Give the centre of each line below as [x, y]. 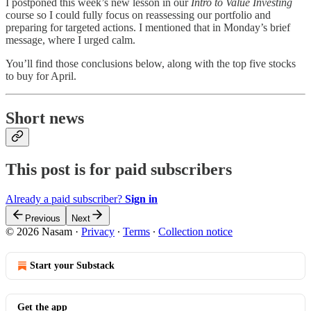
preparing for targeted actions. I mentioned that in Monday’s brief [148, 28]
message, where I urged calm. [70, 40]
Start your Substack [72, 266]
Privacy [98, 232]
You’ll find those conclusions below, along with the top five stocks [151, 64]
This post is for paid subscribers [119, 170]
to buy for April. [41, 76]
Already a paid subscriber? [65, 199]
